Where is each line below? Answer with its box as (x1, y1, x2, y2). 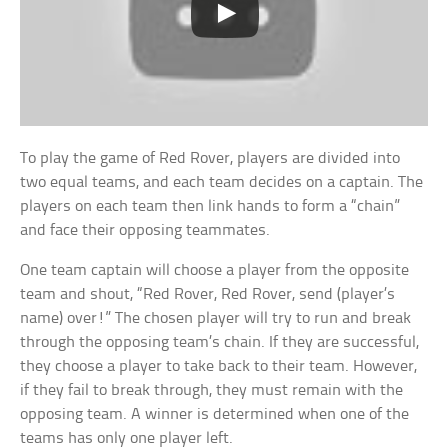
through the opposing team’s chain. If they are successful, (20, 333, 420, 351)
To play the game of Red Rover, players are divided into (20, 149, 401, 167)
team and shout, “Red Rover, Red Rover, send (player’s (20, 285, 396, 303)
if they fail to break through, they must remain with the (20, 381, 404, 399)
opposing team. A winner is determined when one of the (20, 405, 410, 423)
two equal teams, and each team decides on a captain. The (20, 173, 424, 191)
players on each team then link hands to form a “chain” (20, 197, 401, 215)
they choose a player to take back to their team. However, (20, 357, 418, 375)
